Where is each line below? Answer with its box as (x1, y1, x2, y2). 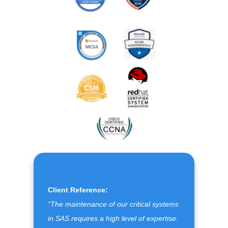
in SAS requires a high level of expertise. (48, 214, 179, 222)
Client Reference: (48, 185, 108, 194)
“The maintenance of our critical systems (48, 199, 179, 208)
